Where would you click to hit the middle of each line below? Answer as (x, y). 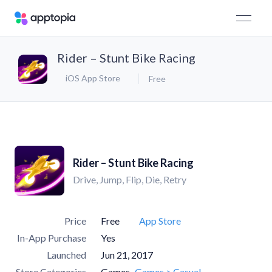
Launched (66, 255)
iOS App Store (93, 78)
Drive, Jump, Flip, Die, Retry (130, 179)
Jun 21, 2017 (127, 255)
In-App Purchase (52, 238)
